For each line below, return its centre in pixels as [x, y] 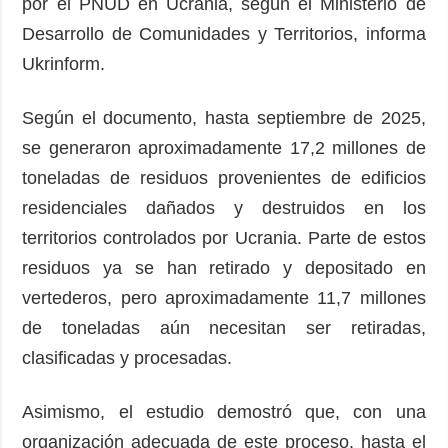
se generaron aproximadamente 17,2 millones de [224, 147]
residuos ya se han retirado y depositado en [224, 267]
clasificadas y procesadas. [132, 357]
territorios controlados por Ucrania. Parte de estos [224, 237]
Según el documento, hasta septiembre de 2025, [224, 117]
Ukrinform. [69, 63]
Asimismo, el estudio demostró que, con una [224, 411]
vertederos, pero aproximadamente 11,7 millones [224, 297]
